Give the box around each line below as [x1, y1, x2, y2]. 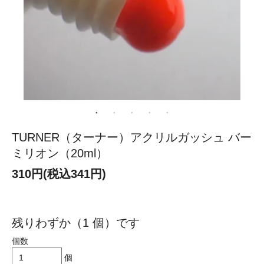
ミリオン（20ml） [12, 147, 108, 160]
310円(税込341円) [12, 167, 106, 181]
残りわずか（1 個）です [12, 216, 140, 230]
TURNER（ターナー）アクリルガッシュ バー [12, 131, 252, 144]
